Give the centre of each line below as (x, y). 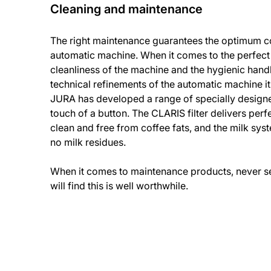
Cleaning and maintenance (127, 9)
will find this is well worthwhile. (119, 186)
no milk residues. (88, 142)
